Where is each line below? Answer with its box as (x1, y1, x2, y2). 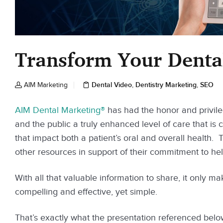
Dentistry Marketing (135, 80, 197, 89)
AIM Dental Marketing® (15, 105, 105, 115)
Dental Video (92, 80, 132, 89)
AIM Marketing (24, 81, 68, 89)
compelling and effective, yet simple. (15, 186, 157, 197)
